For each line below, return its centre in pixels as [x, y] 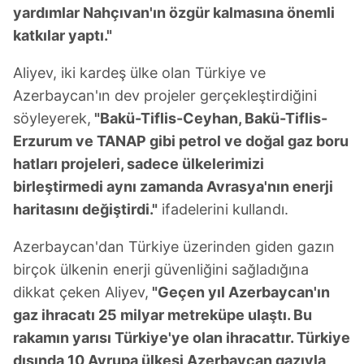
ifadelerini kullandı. [223, 210]
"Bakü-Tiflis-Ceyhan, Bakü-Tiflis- [209, 119]
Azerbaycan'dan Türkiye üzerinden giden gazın [174, 247]
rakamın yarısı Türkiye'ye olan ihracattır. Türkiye [182, 338]
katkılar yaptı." [63, 36]
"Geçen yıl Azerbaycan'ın [239, 292]
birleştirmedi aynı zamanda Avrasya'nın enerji [173, 187]
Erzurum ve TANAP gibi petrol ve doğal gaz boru [181, 141]
